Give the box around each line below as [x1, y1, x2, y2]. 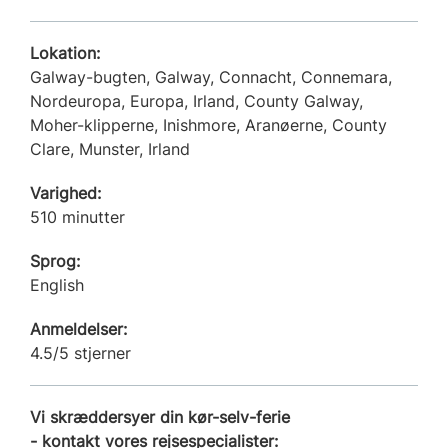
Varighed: [30, 182, 101, 203]
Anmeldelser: [30, 318, 127, 339]
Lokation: [30, 42, 100, 63]
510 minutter [30, 206, 125, 227]
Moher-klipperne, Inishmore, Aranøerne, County [30, 114, 387, 135]
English [30, 274, 84, 295]
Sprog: [30, 250, 80, 271]
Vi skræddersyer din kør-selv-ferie [30, 406, 290, 427]
